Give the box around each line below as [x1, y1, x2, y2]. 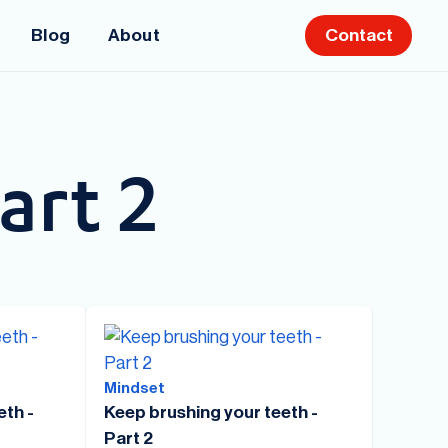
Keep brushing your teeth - [103, 400, 318, 424]
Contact [324, 23, 393, 47]
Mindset [103, 377, 165, 398]
